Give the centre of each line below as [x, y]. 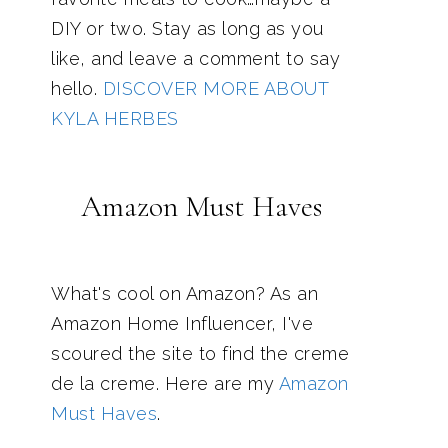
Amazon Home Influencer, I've [182, 323]
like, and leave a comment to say [195, 58]
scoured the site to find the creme [200, 353]
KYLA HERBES [115, 118]
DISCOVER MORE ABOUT [215, 88]
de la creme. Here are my [165, 383]
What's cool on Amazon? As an [184, 293]
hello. [77, 88]
